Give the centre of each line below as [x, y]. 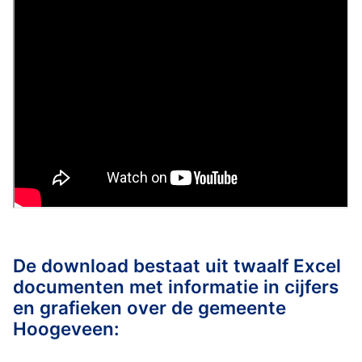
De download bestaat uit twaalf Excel [177, 265]
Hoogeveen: [66, 328]
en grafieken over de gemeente [149, 307]
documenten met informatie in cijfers [176, 286]
